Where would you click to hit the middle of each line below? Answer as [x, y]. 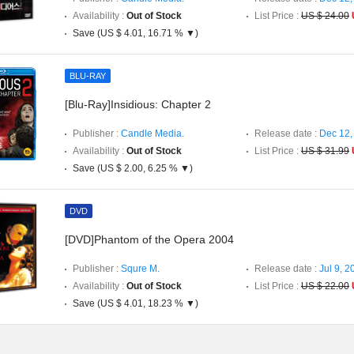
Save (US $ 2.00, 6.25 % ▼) [133, 168]
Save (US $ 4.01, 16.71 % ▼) [136, 33]
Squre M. [140, 269]
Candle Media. [153, 134]
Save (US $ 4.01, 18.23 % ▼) [136, 303]
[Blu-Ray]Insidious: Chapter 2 [138, 104]
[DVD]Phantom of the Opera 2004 [149, 239]
